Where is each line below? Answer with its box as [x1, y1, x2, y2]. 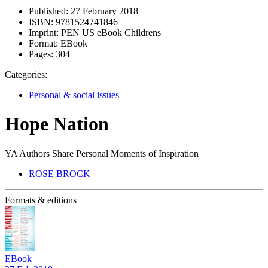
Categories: [5, 69, 47, 80]
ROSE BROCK [29, 168, 90, 179]
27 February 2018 [68, 6, 138, 16]
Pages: [29, 49, 53, 59]
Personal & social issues [29, 90, 119, 100]
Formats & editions [5, 194, 77, 205]
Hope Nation [5, 113, 109, 135]
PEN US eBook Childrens [59, 28, 161, 38]
